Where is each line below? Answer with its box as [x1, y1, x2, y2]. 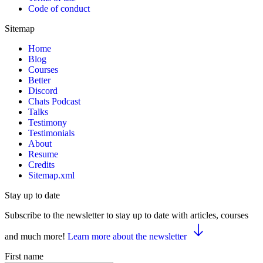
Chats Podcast [28, 96, 80, 106]
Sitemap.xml [28, 170, 75, 180]
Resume [28, 149, 58, 159]
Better [28, 75, 50, 85]
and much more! [5, 231, 68, 241]
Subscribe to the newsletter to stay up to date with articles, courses [5, 210, 248, 220]
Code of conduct [28, 3, 90, 14]
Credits [28, 159, 55, 170]
